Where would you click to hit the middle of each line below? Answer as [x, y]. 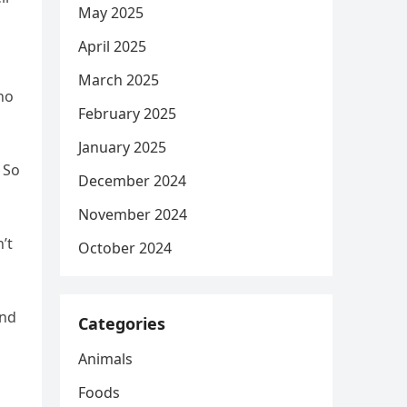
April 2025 [112, 46]
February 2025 [127, 114]
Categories [122, 323]
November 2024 [133, 214]
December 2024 [132, 181]
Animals [105, 359]
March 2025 [119, 80]
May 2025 [111, 13]
